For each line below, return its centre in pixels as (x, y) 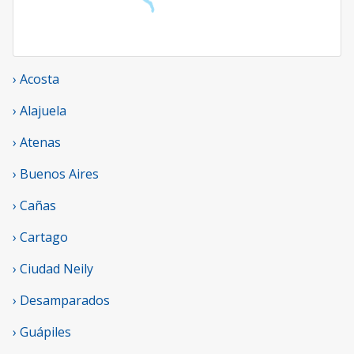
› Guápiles (42, 332)
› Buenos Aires (56, 174)
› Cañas (34, 206)
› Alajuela (40, 111)
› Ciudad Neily (53, 269)
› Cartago (40, 237)
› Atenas (37, 143)
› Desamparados (61, 301)
